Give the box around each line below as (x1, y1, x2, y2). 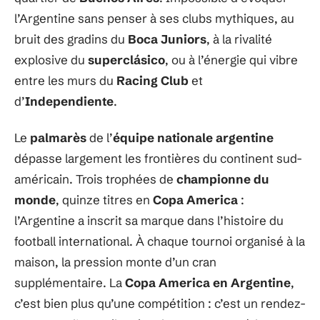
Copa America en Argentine (125, 275, 291, 290)
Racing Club (116, 72, 189, 88)
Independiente (25, 93, 114, 109)
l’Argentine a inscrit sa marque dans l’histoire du (14, 213, 284, 228)
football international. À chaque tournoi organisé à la (14, 234, 305, 249)
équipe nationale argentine (113, 130, 274, 145)
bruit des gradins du (14, 31, 128, 46)
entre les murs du (14, 72, 116, 88)
